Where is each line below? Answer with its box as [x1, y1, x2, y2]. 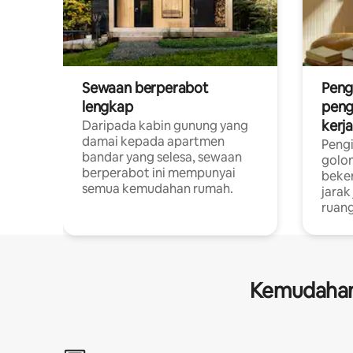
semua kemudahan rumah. [82, 180, 233, 197]
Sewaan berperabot [82, 78, 208, 97]
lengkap [82, 97, 133, 116]
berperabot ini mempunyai [82, 164, 236, 181]
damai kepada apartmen [82, 132, 225, 150]
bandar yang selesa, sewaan [82, 148, 242, 165]
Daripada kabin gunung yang [82, 117, 248, 134]
